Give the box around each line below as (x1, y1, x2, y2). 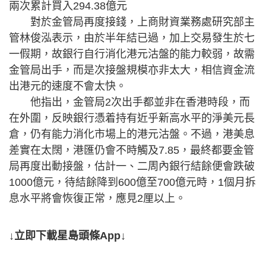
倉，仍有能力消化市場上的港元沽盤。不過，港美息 (9, 128, 255, 140)
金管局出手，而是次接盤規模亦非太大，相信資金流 (9, 64, 255, 76)
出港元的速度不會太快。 (9, 80, 126, 92)
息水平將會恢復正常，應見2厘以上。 (9, 192, 186, 204)
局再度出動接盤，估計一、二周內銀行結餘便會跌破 (9, 160, 255, 172)
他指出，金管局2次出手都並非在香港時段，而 (9, 96, 250, 108)
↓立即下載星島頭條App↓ (9, 230, 126, 242)
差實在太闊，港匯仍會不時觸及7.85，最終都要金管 (9, 144, 254, 156)
